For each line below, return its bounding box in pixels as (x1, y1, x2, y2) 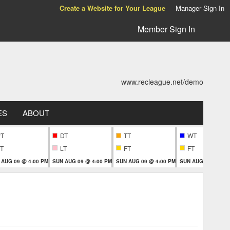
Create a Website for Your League (60, 3, 165, 13)
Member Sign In (138, 23, 195, 35)
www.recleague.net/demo (121, 76, 203, 87)
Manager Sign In (176, 3, 224, 13)
